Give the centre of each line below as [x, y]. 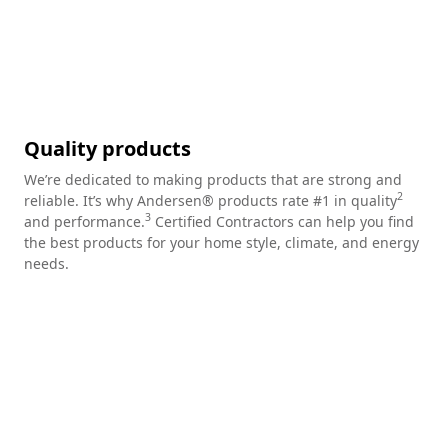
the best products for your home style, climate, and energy [221, 242]
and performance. [84, 221]
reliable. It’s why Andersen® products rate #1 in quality [210, 200]
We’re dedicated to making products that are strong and [213, 179]
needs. [46, 263]
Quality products [107, 148]
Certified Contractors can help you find [282, 221]
